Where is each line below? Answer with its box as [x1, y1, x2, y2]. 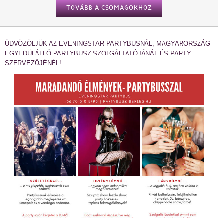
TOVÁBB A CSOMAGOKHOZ [66, 4, 152, 12]
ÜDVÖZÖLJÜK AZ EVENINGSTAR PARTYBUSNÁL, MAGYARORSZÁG [5, 40, 210, 47]
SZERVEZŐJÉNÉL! [5, 59, 61, 67]
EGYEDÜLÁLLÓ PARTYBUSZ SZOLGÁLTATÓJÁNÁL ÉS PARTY [5, 50, 191, 57]
